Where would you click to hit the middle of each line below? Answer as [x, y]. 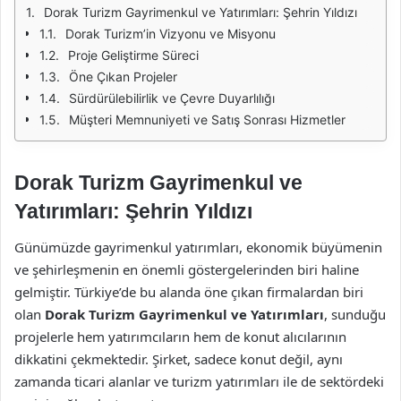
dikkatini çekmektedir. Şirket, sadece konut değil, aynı [179, 358]
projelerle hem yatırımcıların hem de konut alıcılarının [180, 336]
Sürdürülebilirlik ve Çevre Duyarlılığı [172, 98]
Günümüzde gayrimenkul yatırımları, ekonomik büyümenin [198, 247]
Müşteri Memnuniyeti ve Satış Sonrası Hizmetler [207, 119]
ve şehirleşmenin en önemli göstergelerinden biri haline [187, 269]
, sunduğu [355, 314]
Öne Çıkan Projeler [123, 77]
